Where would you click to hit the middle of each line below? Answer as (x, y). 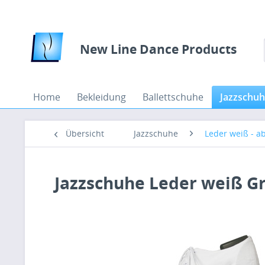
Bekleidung (101, 97)
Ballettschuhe (173, 97)
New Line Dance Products (158, 49)
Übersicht (85, 133)
